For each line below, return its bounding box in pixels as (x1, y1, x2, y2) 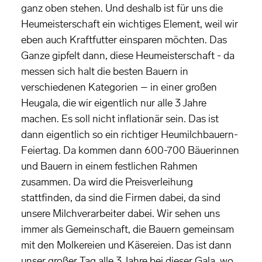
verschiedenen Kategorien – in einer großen (21, 81, 217, 94)
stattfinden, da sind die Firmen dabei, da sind (21, 191, 220, 205)
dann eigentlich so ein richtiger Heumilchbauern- (21, 128, 238, 142)
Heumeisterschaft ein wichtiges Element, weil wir (21, 18, 238, 31)
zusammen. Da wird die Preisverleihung (21, 175, 193, 189)
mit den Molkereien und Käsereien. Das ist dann (21, 239, 232, 252)
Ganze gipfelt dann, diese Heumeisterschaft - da (21, 49, 235, 63)
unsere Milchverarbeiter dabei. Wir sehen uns (21, 207, 220, 220)
